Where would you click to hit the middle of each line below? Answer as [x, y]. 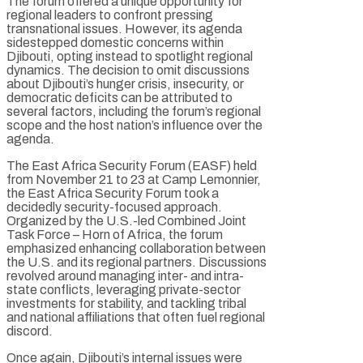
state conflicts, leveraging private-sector [124, 289]
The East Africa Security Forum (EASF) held [132, 165]
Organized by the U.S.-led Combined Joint [126, 220]
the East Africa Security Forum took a [113, 193]
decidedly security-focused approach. [114, 207]
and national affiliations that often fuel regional [136, 317]
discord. [30, 331]
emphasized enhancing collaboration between [136, 248]
